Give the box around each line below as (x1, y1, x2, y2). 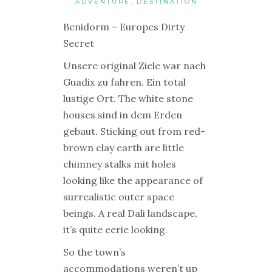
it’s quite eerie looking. (63, 223, 168, 236)
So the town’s (63, 246, 126, 258)
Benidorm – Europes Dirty (63, 21, 185, 33)
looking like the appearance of (63, 174, 203, 186)
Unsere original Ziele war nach (63, 59, 206, 72)
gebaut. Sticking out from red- (63, 125, 205, 137)
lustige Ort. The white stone (63, 92, 193, 104)
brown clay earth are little (63, 141, 184, 154)
